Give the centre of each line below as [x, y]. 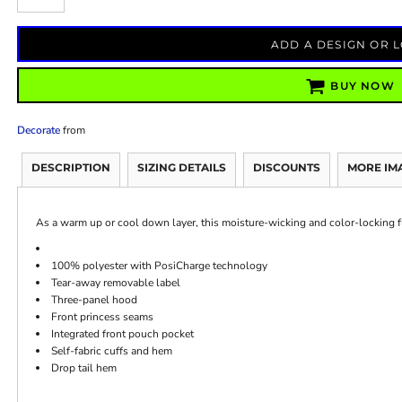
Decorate [38, 130]
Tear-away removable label [115, 282]
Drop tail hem [83, 367]
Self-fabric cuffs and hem [111, 350]
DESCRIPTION [70, 167]
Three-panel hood [94, 299]
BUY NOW [363, 86]
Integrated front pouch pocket [122, 333]
